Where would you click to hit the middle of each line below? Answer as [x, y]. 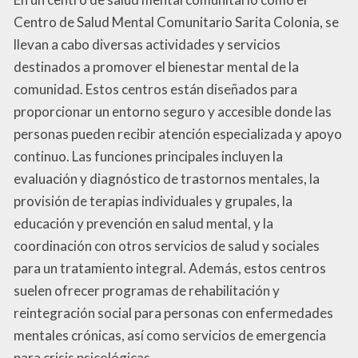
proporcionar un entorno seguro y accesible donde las [173, 111]
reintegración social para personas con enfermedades [173, 312]
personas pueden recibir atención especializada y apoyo [178, 133]
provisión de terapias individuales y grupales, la [153, 201]
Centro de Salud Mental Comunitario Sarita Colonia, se [176, 22]
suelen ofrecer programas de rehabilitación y [147, 290]
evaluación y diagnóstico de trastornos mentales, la [167, 178]
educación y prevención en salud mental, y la [143, 223]
